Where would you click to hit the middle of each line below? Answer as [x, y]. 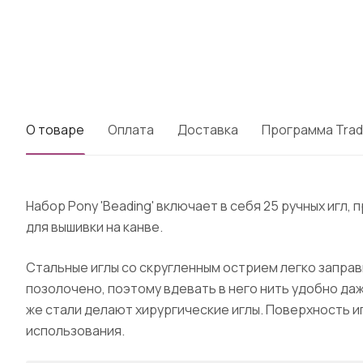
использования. [75, 331]
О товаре [55, 130]
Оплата [131, 130]
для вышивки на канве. [94, 227]
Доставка [208, 130]
